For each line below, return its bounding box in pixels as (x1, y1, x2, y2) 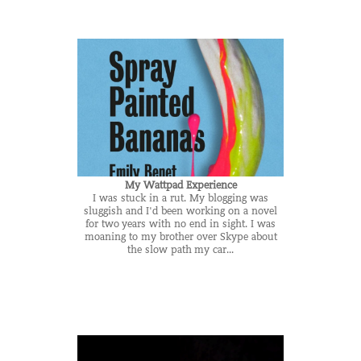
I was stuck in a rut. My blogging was (93, 191, 269, 205)
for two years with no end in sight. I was (85, 217, 276, 230)
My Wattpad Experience (124, 178, 237, 192)
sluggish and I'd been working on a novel (84, 204, 278, 218)
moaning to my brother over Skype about (84, 230, 277, 243)
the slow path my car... (127, 243, 234, 256)
